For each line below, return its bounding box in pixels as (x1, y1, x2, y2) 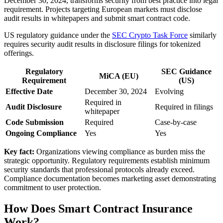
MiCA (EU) (99, 71, 138, 80)
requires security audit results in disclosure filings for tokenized (4, 39, 201, 48)
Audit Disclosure (5, 102, 62, 111)
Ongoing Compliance (5, 128, 77, 137)
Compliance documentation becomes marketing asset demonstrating (4, 174, 216, 183)
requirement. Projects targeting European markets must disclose (4, 4, 202, 13)
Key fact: (4, 147, 34, 156)
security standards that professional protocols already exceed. (4, 165, 195, 174)
